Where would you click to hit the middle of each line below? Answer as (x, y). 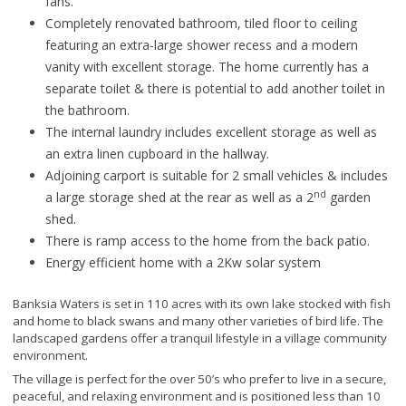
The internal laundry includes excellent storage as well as (211, 131)
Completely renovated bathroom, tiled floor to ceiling (201, 23)
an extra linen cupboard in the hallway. (157, 153)
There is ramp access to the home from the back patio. (208, 240)
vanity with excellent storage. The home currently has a (207, 66)
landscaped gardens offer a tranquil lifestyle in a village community (200, 338)
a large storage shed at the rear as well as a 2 (179, 197)
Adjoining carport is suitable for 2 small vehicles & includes (217, 175)
